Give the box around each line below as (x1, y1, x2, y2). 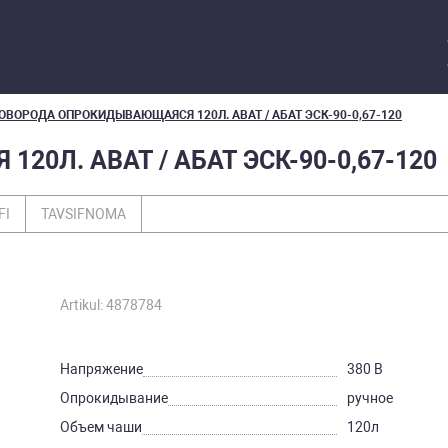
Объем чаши (59, 419, 142, 435)
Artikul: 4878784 (59, 297, 162, 313)
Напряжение (59, 361, 143, 377)
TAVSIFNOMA (41, 206, 126, 222)
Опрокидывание (59, 390, 168, 406)
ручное (347, 390, 394, 406)
